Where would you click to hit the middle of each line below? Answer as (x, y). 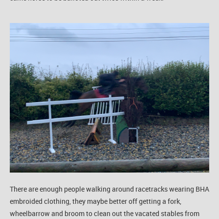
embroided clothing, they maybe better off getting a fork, (96, 201)
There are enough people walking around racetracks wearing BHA (109, 189)
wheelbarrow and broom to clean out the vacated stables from (105, 213)
